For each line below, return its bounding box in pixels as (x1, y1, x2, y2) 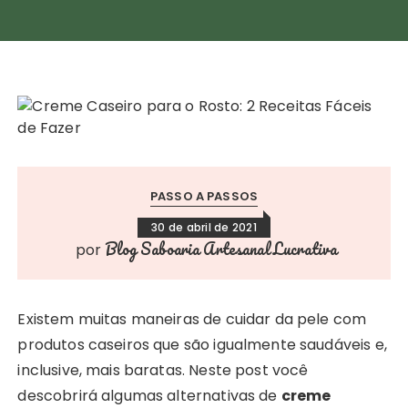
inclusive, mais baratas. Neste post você (17, 360, 309, 381)
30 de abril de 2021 (151, 219, 257, 235)
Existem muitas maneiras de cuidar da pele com (17, 309, 367, 330)
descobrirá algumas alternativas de (17, 385, 281, 406)
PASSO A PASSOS (149, 188, 259, 205)
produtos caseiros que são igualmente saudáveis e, (17, 334, 387, 355)
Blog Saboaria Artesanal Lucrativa (105, 236, 338, 261)
